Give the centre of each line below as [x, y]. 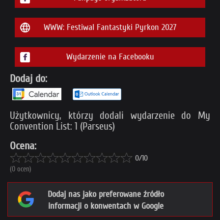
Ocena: [23, 146]
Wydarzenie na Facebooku [110, 57]
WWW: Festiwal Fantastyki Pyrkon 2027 [110, 27]
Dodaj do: [28, 79]
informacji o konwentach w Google [106, 206]
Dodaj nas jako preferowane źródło [106, 194]
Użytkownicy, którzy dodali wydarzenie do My [110, 116]
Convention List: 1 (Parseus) [62, 126]
